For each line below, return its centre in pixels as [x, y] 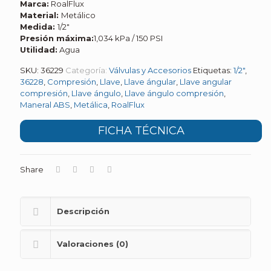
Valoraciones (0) [93, 244]
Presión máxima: [57, 38]
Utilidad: [39, 50]
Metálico [78, 15]
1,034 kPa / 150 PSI [128, 38]
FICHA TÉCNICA [141, 131]
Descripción [83, 211]
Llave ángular [150, 82]
